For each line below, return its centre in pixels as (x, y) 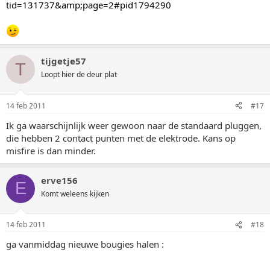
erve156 (59, 180)
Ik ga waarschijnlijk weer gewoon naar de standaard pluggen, (134, 125)
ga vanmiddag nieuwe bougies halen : (85, 244)
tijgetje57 (64, 61)
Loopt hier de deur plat (79, 74)
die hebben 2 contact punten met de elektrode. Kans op (121, 138)
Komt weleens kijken (75, 193)
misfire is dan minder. (51, 150)
